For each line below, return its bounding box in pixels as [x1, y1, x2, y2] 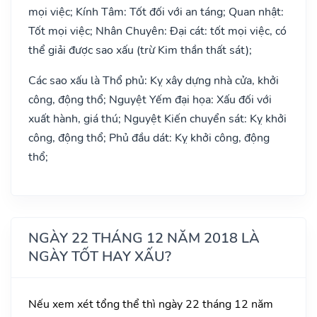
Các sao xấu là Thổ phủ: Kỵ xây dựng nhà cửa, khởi [28, 72, 279, 88]
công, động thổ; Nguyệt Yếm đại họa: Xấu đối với [28, 91, 272, 108]
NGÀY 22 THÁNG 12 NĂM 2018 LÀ [28, 228, 260, 248]
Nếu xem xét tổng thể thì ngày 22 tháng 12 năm [28, 296, 273, 312]
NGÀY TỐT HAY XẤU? [28, 246, 171, 266]
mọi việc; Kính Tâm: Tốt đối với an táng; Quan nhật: [28, 4, 284, 20]
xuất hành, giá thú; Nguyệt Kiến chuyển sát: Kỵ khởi [28, 110, 287, 127]
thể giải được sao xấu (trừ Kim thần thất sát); [28, 42, 252, 58]
